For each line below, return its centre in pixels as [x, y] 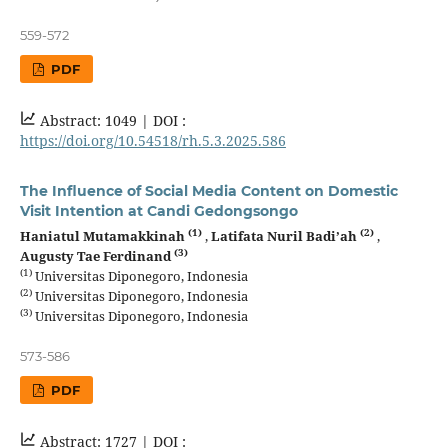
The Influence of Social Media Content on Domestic [208, 190]
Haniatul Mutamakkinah [103, 235]
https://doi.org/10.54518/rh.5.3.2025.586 [152, 140]
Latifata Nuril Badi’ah [285, 235]
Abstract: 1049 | [94, 120]
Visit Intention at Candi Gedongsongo [158, 210]
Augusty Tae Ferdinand [96, 255]
